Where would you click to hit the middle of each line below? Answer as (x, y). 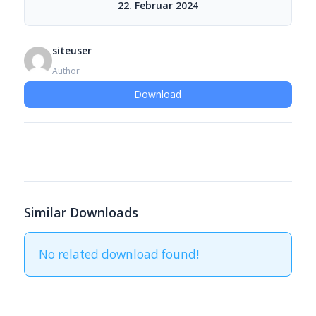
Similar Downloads (81, 212)
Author (66, 71)
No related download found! (119, 254)
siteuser (72, 50)
